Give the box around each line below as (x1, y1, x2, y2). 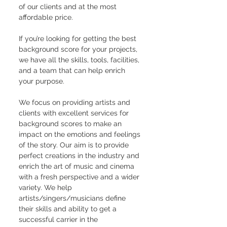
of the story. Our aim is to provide (19, 141, 131, 149)
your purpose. (19, 77, 64, 85)
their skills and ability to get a (19, 205, 119, 213)
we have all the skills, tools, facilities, (19, 56, 141, 64)
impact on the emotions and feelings (19, 130, 142, 138)
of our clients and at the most (19, 3, 119, 11)
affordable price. (19, 13, 73, 21)
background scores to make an (19, 120, 124, 128)
